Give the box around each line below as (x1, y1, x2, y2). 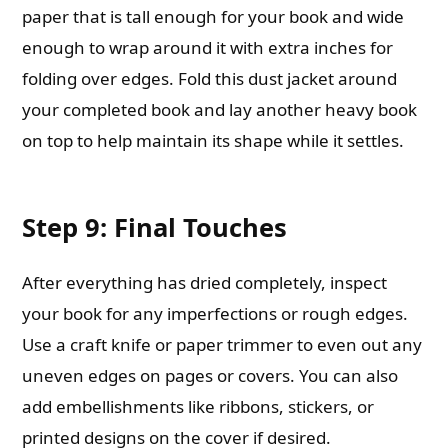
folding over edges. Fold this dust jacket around (22, 67, 398, 90)
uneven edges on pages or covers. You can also (22, 364, 399, 387)
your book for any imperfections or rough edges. (22, 302, 409, 325)
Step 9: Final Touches (22, 210, 288, 244)
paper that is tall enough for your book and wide (22, 5, 405, 28)
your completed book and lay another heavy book (22, 98, 418, 121)
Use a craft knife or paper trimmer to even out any (22, 333, 423, 356)
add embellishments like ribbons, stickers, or (22, 395, 375, 418)
